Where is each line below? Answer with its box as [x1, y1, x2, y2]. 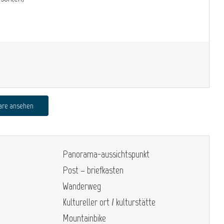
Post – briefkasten [62, 163, 123, 176]
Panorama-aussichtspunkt [62, 147, 149, 160]
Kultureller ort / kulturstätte [62, 195, 155, 208]
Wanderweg [62, 179, 101, 192]
